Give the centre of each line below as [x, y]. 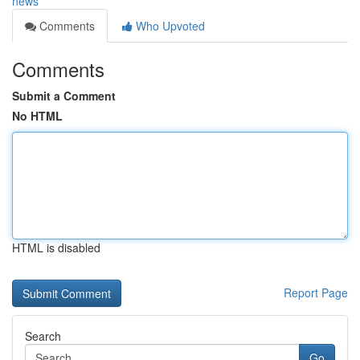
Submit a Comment [64, 96]
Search [43, 336]
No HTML [37, 116]
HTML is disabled [56, 247]
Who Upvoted [169, 26]
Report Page [316, 292]
